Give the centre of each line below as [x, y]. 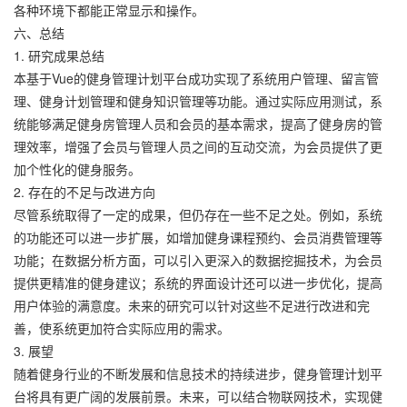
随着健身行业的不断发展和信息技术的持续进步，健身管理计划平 [198, 373]
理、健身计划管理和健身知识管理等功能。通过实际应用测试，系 [198, 101]
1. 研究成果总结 [59, 55]
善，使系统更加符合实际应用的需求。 [122, 328]
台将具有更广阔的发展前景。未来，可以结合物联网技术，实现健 [198, 396]
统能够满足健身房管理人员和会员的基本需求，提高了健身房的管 [198, 124]
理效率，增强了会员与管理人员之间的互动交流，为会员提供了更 [198, 146]
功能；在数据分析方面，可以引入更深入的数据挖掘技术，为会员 [198, 260]
